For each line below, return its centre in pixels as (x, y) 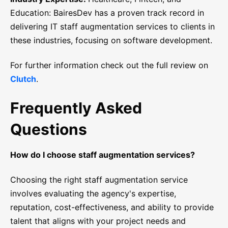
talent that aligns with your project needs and (98, 221)
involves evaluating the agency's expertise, (93, 194)
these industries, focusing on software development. (111, 40)
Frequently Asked (76, 108)
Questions (49, 130)
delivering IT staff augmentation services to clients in (112, 27)
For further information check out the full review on (109, 65)
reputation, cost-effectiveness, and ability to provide (112, 207)
